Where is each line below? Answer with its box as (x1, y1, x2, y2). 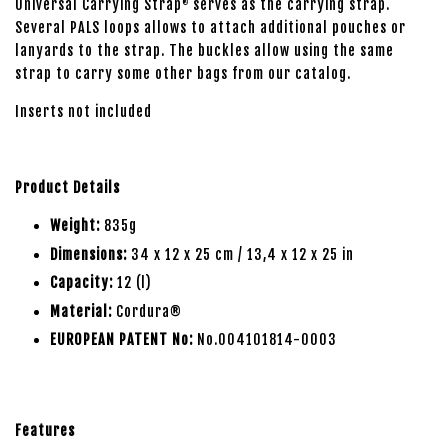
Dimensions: (50, 245, 127, 263)
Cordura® (112, 302, 182, 320)
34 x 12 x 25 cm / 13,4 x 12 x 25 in (127, 245, 354, 263)
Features (15, 422, 75, 440)
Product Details (15, 179, 120, 196)
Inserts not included (15, 103, 152, 120)
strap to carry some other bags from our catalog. (15, 65, 351, 82)
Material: (50, 302, 112, 320)
